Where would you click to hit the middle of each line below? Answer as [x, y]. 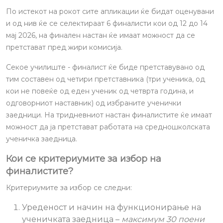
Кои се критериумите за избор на [84, 159]
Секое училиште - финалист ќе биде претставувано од [105, 67]
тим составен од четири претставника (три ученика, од [106, 79]
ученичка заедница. [42, 139]
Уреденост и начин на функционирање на [111, 207]
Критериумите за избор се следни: [69, 188]
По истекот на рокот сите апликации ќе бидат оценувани [110, 11]
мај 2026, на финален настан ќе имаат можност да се [101, 35]
